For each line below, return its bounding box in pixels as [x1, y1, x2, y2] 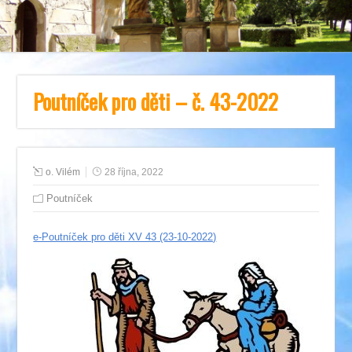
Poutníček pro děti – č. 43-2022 [33, 86, 279, 118]
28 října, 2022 [104, 167, 164, 178]
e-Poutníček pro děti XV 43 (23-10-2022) [33, 231, 217, 244]
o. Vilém [46, 167, 81, 178]
